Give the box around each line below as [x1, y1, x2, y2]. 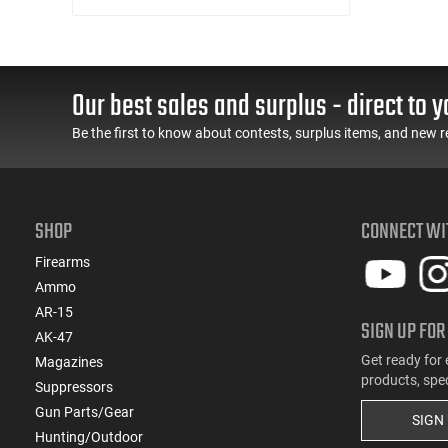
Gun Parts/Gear [35, 403, 134, 420]
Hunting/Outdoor [35, 428, 143, 445]
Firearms [35, 253, 90, 270]
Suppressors [35, 378, 113, 395]
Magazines [35, 353, 103, 370]
